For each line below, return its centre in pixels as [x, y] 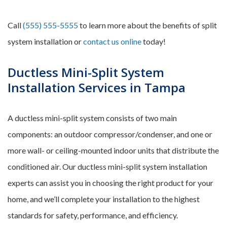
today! [154, 41]
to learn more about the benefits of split [147, 25]
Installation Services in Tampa [97, 87]
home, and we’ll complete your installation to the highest [104, 199]
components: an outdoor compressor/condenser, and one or [110, 134]
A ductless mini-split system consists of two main [92, 118]
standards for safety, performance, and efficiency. [93, 215]
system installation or [45, 41]
